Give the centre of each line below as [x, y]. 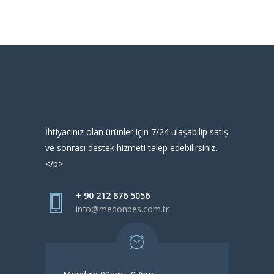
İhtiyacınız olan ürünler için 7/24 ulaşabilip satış [137, 132]
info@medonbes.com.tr [122, 209]
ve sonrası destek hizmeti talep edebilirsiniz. [131, 148]
